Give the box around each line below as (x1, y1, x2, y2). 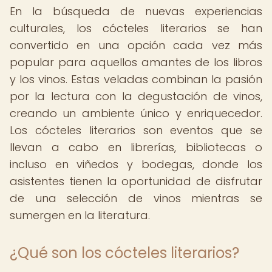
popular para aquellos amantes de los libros (10, 55, 262, 70)
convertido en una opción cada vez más (10, 38, 262, 53)
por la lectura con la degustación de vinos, (10, 89, 262, 104)
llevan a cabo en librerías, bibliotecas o (10, 140, 262, 155)
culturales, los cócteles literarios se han (10, 21, 262, 36)
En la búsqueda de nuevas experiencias (10, 4, 262, 19)
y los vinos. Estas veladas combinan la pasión (10, 72, 262, 87)
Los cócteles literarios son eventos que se (10, 123, 262, 138)
